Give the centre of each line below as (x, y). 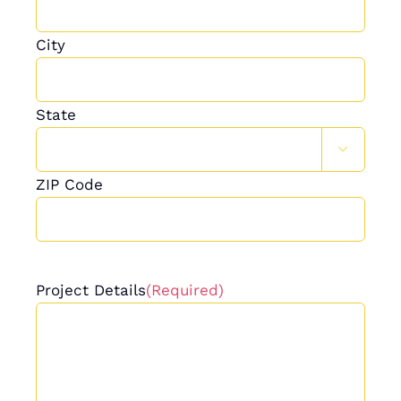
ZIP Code (69, 184)
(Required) (184, 290)
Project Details (90, 290)
